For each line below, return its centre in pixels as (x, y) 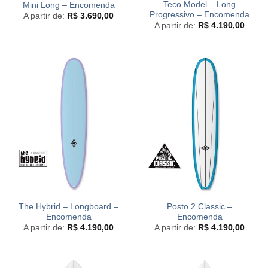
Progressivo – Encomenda (200, 15)
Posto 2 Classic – (200, 206)
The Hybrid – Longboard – (68, 206)
